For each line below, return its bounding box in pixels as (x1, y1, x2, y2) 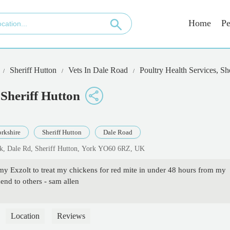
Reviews (57, 212, 85, 221)
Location (11, 212, 40, 221)
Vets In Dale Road (68, 66, 128, 74)
